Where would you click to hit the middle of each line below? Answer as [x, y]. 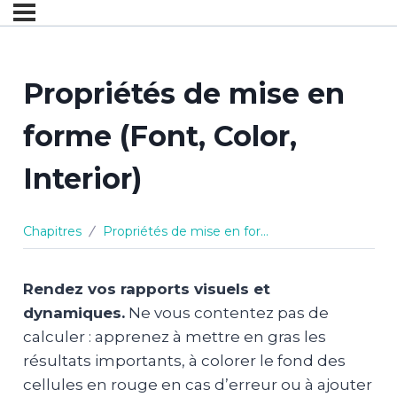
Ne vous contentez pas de [226, 313]
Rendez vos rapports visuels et [146, 289]
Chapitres [52, 232]
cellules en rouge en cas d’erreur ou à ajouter [197, 385]
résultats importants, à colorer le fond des [184, 361]
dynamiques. [74, 313]
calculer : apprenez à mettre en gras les [174, 337]
